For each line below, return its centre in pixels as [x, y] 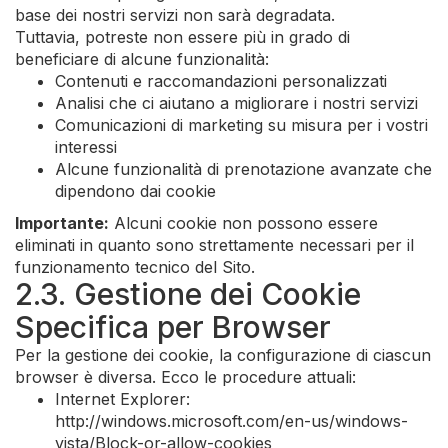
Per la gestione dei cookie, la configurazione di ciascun [223, 355]
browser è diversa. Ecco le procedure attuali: [185, 377]
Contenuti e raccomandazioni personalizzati [221, 81]
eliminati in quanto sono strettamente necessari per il [214, 245]
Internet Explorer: [122, 399]
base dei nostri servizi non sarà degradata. [175, 15]
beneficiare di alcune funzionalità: [142, 59]
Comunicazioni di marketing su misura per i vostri [241, 125]
